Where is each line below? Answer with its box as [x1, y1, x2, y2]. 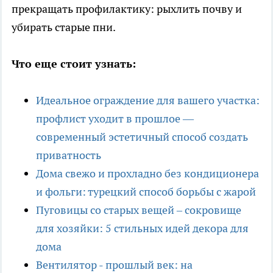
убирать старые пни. [12, 20, 116, 35]
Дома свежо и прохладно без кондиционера [36, 166, 259, 181]
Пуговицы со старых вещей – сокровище [36, 203, 241, 218]
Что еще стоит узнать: [12, 57, 136, 71]
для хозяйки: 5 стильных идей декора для [36, 221, 249, 236]
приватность [36, 148, 101, 163]
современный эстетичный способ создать [36, 130, 248, 144]
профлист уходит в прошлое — [36, 112, 194, 126]
